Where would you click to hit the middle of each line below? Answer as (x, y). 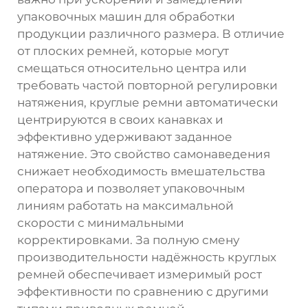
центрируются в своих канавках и (120, 119)
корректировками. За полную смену (128, 240)
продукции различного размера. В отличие (151, 33)
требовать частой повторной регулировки (147, 85)
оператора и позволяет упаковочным (131, 188)
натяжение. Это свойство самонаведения (144, 154)
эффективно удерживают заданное (125, 136)
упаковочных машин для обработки (126, 16)
